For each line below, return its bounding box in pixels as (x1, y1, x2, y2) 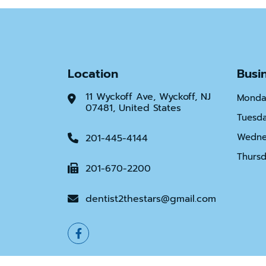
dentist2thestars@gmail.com (85, 192, 216, 206)
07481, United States (85, 101, 181, 115)
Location (68, 65, 118, 83)
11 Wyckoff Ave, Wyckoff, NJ (85, 90, 211, 104)
